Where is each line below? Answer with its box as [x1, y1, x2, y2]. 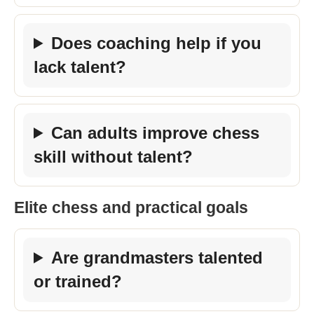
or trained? [34, 271, 122, 291]
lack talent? [34, 57, 126, 76]
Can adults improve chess [51, 123, 260, 142]
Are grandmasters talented [51, 247, 264, 267]
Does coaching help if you [51, 33, 262, 53]
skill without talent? [34, 146, 193, 166]
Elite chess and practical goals [14, 198, 248, 217]
